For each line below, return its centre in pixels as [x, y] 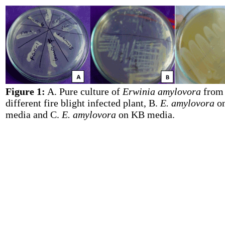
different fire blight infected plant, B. [83, 103]
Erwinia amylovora [162, 91]
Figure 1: [25, 91]
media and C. [34, 115]
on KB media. [145, 115]
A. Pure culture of [84, 91]
